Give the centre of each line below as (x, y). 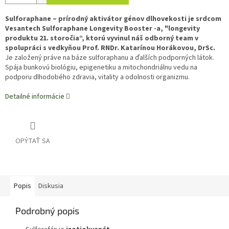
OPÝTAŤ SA (33, 141)
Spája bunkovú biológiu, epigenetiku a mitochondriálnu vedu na (101, 68)
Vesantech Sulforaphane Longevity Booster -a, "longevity (102, 29)
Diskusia (51, 186)
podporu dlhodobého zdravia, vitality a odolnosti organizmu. (98, 77)
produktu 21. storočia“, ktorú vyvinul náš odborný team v (102, 39)
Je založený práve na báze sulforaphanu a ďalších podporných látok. (110, 58)
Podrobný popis (47, 211)
